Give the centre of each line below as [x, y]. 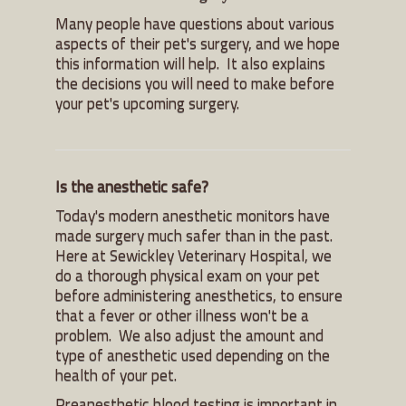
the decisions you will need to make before [195, 82]
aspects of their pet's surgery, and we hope [198, 43]
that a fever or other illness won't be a [182, 314]
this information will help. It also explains [190, 63]
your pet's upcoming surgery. [147, 102]
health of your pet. [118, 374]
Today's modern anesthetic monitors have [193, 215]
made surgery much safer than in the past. [196, 235]
